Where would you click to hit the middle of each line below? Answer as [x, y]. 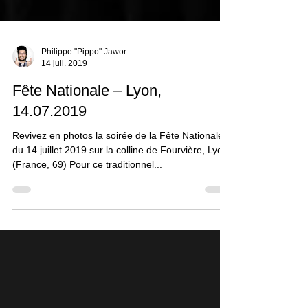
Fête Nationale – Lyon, [87, 121]
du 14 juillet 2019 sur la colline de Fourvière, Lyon [120, 180]
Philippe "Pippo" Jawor [84, 82]
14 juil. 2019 [64, 93]
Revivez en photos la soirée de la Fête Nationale [118, 166]
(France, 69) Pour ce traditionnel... [87, 195]
